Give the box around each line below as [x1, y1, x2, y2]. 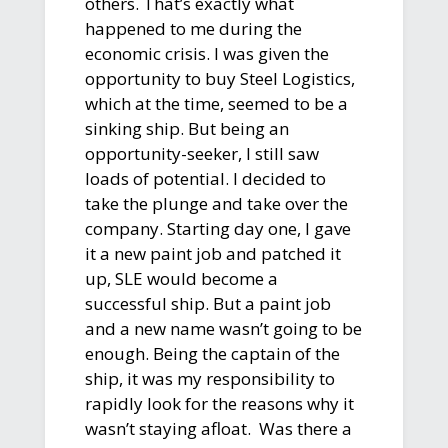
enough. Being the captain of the [84, 341, 340, 365]
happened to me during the [84, 16, 302, 40]
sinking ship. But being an [84, 116, 289, 140]
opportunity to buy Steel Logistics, [84, 66, 355, 90]
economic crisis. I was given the [84, 41, 329, 65]
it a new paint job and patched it [84, 241, 341, 265]
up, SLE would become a [84, 266, 278, 290]
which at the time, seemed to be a [84, 91, 348, 115]
